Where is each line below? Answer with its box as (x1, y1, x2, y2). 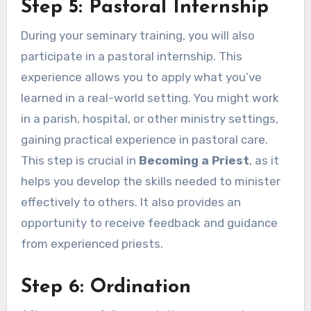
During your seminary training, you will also (20, 28, 255, 42)
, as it (249, 153, 279, 167)
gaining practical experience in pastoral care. (20, 132, 268, 146)
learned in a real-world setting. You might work (20, 90, 279, 105)
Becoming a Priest (138, 153, 249, 167)
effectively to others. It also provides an (20, 194, 241, 209)
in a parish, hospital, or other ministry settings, (20, 111, 278, 126)
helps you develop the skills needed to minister (20, 174, 280, 188)
